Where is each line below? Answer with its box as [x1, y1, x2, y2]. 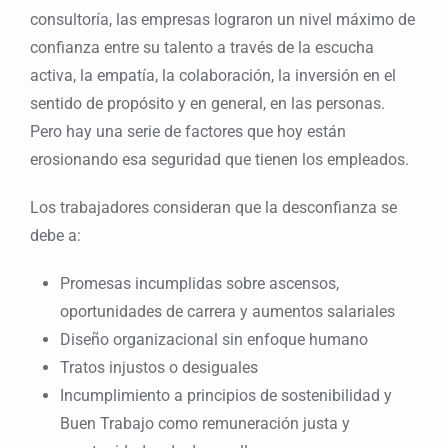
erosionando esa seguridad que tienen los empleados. [30, 150, 409, 170]
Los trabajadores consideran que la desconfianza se [30, 198, 397, 218]
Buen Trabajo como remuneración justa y [60, 414, 350, 434]
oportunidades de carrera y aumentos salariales [60, 302, 395, 322]
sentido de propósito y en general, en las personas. [30, 94, 385, 114]
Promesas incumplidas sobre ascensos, [60, 274, 339, 294]
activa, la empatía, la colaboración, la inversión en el [30, 66, 396, 86]
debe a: [30, 226, 81, 246]
